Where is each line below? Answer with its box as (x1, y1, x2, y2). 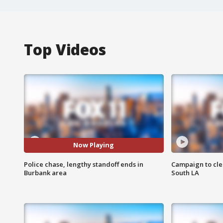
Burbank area (24, 168, 67, 177)
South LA (171, 168, 199, 177)
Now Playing (73, 140, 114, 150)
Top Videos (24, 39, 106, 60)
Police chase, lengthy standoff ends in (24, 159, 143, 169)
